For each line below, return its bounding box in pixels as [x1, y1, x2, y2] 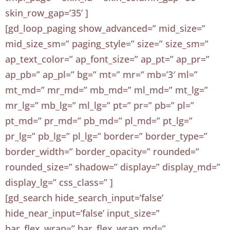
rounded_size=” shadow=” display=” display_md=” [5, 161, 220, 173]
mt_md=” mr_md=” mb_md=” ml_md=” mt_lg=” [5, 84, 208, 96]
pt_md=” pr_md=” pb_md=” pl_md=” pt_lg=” [5, 114, 193, 127]
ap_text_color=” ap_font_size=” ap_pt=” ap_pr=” [5, 53, 209, 65]
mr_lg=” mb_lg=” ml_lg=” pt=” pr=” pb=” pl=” [5, 99, 194, 111]
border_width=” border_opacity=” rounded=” [5, 145, 199, 158]
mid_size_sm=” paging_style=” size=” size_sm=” [5, 37, 208, 50]
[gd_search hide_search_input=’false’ [5, 191, 163, 204]
